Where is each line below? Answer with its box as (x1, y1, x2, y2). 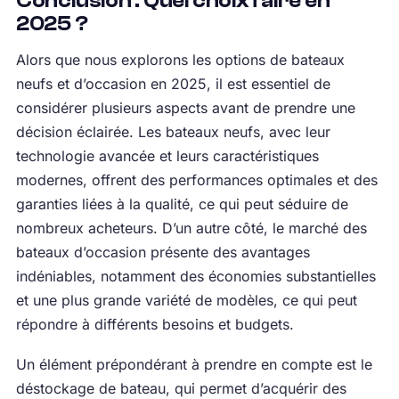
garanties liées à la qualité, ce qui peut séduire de (15, 195, 348, 213)
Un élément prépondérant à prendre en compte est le (15, 355, 372, 373)
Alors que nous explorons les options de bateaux (15, 51, 345, 69)
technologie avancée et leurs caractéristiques (15, 147, 319, 165)
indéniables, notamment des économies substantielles (15, 267, 376, 285)
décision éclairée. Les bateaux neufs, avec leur (15, 123, 330, 141)
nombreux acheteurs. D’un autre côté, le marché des (15, 219, 367, 237)
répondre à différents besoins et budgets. (15, 315, 294, 333)
